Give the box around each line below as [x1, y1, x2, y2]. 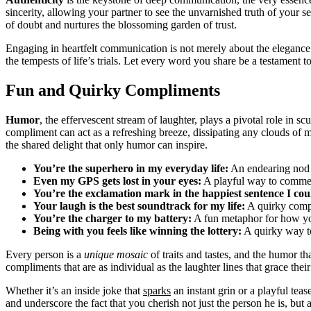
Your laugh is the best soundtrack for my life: [33, 199, 245, 212]
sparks [143, 284, 171, 296]
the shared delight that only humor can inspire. [6, 138, 208, 151]
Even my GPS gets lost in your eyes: [33, 174, 201, 187]
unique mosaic [84, 248, 148, 260]
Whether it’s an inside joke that [6, 284, 143, 296]
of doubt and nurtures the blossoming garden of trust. [6, 19, 237, 31]
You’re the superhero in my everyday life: [33, 162, 228, 174]
